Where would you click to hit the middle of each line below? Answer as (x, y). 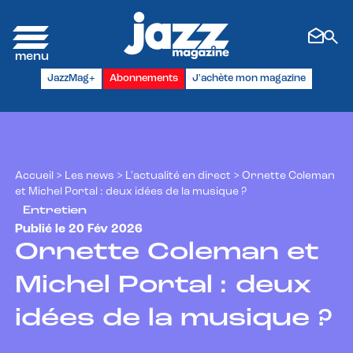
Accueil (34, 176)
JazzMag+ (71, 78)
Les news (89, 176)
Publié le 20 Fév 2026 (79, 229)
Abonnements (144, 78)
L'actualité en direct (178, 176)
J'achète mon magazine (249, 78)
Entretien (55, 211)
